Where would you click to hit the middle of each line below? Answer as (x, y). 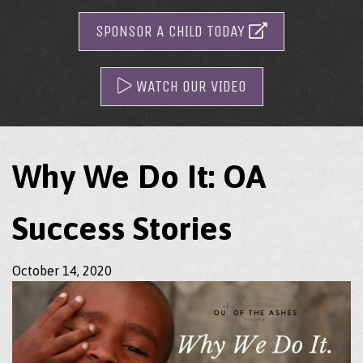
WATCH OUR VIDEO (189, 86)
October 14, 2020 (62, 271)
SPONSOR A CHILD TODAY (172, 31)
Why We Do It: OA (139, 176)
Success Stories (122, 228)
